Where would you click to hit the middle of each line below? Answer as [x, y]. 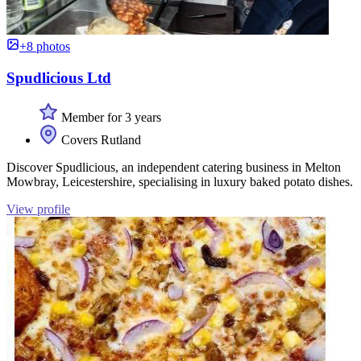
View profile [38, 209]
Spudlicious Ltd [59, 78]
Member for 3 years [110, 117]
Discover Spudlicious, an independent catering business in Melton [174, 167]
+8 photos [45, 47]
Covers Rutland [100, 139]
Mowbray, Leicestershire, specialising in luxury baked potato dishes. [180, 181]
